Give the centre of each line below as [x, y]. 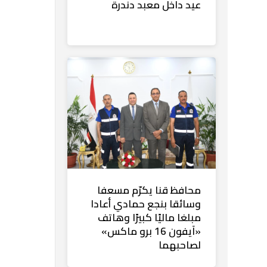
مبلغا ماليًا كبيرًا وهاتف [149, 218]
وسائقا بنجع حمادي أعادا [146, 204]
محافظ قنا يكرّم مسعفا [149, 190]
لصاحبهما [180, 245]
